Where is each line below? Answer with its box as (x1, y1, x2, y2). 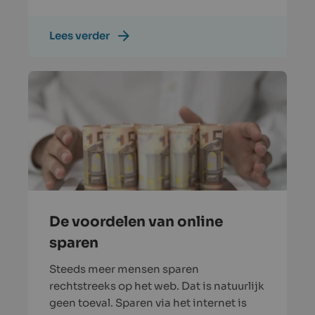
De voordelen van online (49, 213, 223, 231)
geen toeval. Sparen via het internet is (49, 296, 247, 310)
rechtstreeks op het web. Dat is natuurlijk (49, 279, 264, 293)
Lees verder (49, 29, 110, 43)
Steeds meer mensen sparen (49, 262, 199, 276)
